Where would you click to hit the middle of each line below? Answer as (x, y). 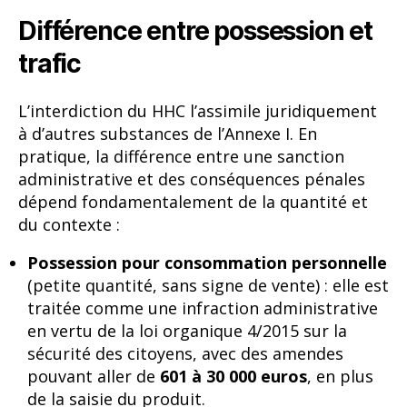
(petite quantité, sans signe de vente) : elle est (208, 285)
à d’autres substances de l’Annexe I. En (168, 134)
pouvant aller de (94, 376)
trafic (50, 63)
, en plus (340, 376)
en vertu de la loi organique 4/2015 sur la (187, 330)
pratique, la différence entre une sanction (181, 157)
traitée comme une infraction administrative (203, 308)
